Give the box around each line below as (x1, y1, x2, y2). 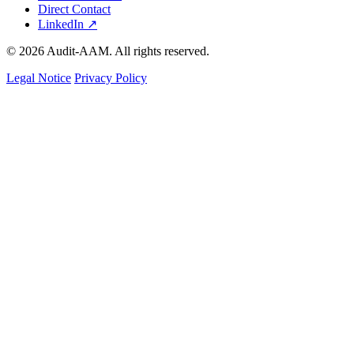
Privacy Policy (74, 71, 147, 85)
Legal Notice (6, 71, 71, 85)
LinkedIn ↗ (38, 17, 97, 32)
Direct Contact (38, 2, 111, 17)
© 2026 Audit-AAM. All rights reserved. (6, 44, 209, 58)
